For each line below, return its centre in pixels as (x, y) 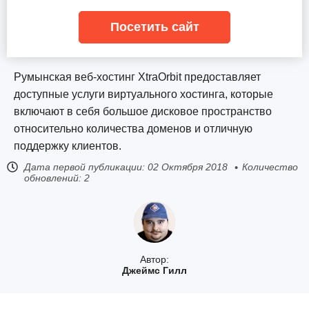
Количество (270, 167)
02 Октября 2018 (188, 167)
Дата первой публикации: (84, 167)
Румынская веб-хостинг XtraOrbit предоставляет (137, 77)
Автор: (154, 259)
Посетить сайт (154, 27)
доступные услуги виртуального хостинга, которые (143, 94)
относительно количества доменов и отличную (133, 129)
